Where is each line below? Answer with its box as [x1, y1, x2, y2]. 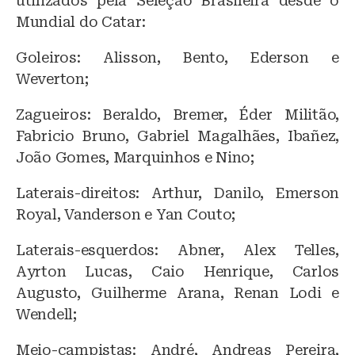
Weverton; [16, 70, 89, 87]
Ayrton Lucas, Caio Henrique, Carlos [16, 262, 339, 280]
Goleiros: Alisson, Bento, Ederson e [16, 48, 339, 66]
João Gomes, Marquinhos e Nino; [16, 148, 254, 166]
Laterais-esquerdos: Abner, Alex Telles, [16, 241, 339, 258]
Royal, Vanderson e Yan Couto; [16, 205, 236, 223]
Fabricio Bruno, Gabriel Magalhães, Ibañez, [16, 127, 339, 144]
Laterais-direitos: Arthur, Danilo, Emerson [16, 184, 339, 201]
